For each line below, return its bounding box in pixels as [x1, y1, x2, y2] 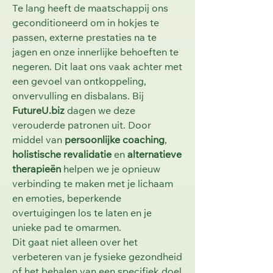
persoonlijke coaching [65, 136, 165, 146]
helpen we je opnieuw [61, 165, 160, 175]
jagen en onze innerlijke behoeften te [12, 48, 179, 58]
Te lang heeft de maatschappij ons [12, 4, 168, 14]
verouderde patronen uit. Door [12, 121, 151, 131]
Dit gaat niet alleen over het [12, 238, 138, 248]
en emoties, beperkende [12, 194, 121, 204]
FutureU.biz [12, 107, 65, 116]
